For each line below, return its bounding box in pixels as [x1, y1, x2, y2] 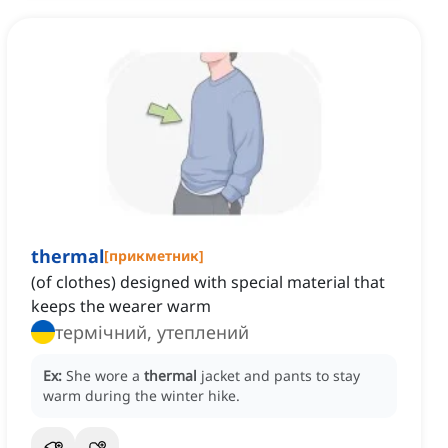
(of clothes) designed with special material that [31, 271, 385, 294]
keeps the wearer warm [31, 295, 211, 318]
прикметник [109, 246, 199, 266]
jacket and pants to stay [201, 366, 360, 386]
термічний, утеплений [55, 320, 249, 345]
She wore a [66, 366, 144, 386]
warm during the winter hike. [43, 386, 240, 406]
